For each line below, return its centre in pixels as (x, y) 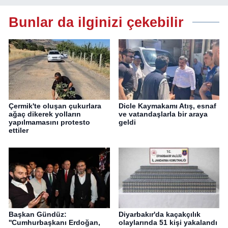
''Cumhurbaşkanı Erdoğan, (54, 223)
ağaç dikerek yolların (45, 114)
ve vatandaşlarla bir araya (163, 114)
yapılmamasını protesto (49, 122)
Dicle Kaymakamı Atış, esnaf (167, 106)
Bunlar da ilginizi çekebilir (96, 22)
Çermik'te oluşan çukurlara (55, 106)
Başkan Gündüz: (38, 215)
